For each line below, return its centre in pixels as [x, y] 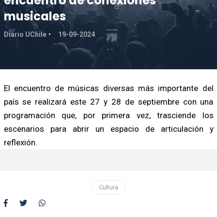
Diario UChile [25, 34]
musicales [35, 16]
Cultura [108, 187]
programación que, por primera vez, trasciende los [108, 115]
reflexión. [20, 142]
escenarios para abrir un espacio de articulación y [108, 129]
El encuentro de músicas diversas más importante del [108, 88]
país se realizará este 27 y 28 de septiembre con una [108, 101]
